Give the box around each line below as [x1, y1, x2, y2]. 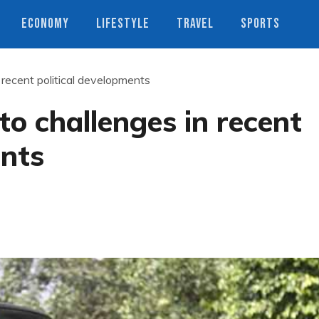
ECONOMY [21, 16, 69, 32]
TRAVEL [177, 16, 214, 32]
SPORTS [241, 16, 280, 32]
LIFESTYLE [96, 16, 150, 32]
